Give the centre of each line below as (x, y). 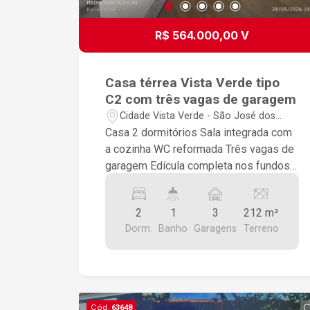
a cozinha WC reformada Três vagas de (130, 149)
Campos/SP (147, 131)
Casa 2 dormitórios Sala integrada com (153, 132)
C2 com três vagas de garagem (201, 99)
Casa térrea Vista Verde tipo (193, 82)
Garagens (216, 228)
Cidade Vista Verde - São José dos (198, 116)
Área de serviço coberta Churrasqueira (165, 182)
